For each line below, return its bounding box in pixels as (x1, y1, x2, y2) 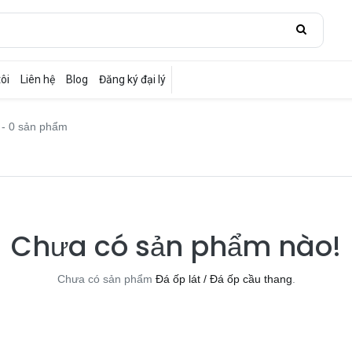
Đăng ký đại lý (99, 73, 167, 86)
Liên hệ (20, 73, 56, 86)
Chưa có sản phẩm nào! (11, 227, 341, 266)
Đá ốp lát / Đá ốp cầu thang (155, 273, 292, 285)
